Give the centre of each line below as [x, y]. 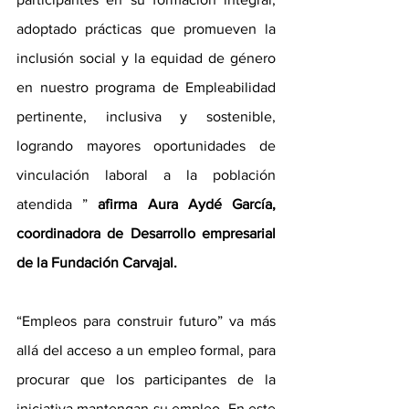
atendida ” [52, 204]
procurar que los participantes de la [146, 380]
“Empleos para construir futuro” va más [146, 321]
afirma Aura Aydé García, [182, 204]
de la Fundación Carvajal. [97, 263]
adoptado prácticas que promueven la [146, 29]
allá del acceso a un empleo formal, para [146, 351]
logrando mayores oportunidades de [146, 146]
